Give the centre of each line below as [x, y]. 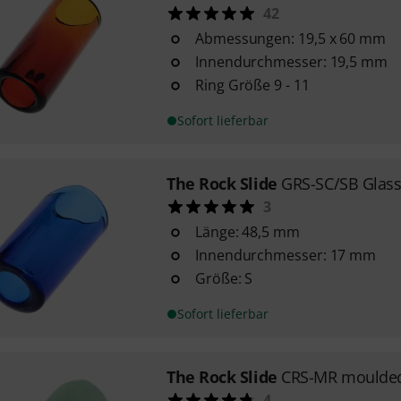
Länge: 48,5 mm [247, 232]
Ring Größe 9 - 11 [252, 85]
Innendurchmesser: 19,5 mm [291, 62]
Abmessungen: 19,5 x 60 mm [290, 38]
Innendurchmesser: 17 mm [286, 255]
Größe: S [224, 278]
